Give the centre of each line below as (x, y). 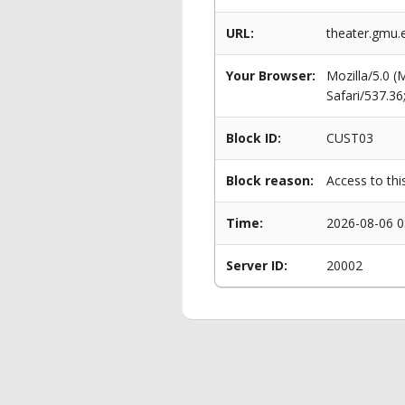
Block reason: (270, 180)
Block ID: (254, 138)
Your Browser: (271, 75)
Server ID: (257, 265)
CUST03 (350, 138)
